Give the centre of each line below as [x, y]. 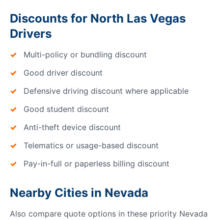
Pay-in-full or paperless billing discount [96, 164]
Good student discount [66, 109]
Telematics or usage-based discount [91, 145]
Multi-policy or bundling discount [85, 55]
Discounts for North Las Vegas [98, 18]
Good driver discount [63, 73]
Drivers [31, 34]
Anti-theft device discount [72, 127]
